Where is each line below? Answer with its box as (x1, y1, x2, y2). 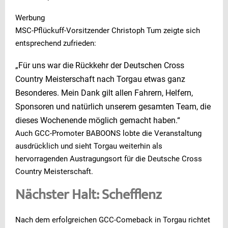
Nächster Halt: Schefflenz (15, 185, 162, 206)
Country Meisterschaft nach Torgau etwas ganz (15, 74, 185, 84)
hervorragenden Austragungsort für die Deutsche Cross (15, 154, 202, 163)
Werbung (15, 13, 45, 22)
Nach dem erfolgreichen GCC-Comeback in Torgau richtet (15, 215, 210, 224)
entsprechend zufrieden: (15, 38, 96, 48)
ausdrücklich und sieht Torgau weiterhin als (15, 141, 162, 151)
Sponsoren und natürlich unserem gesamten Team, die (15, 101, 211, 111)
